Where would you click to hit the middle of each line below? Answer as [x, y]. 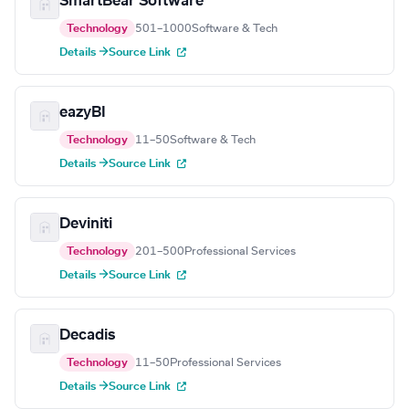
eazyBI [83, 113]
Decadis [87, 336]
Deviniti [86, 224]
